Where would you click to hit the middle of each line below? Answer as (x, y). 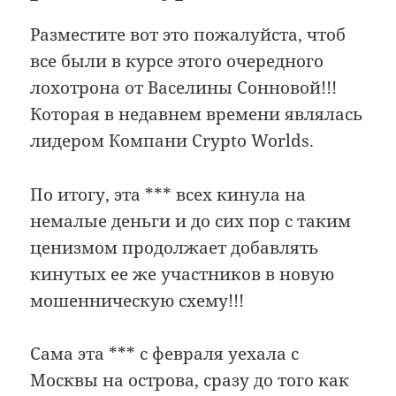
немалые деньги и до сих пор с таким (191, 221)
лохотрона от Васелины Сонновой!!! (184, 88)
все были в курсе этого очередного (177, 61)
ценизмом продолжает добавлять (175, 247)
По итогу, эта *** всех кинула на (168, 194)
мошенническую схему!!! (137, 300)
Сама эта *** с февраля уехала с (165, 354)
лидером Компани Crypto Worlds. (172, 141)
